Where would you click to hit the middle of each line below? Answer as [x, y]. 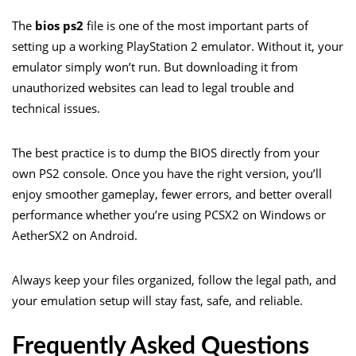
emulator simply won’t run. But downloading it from [155, 66]
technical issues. [56, 108]
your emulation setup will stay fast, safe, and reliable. [157, 300]
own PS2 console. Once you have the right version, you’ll [167, 173]
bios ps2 [59, 25]
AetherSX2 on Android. [75, 235]
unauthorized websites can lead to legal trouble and [153, 87]
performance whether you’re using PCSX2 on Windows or [169, 214]
